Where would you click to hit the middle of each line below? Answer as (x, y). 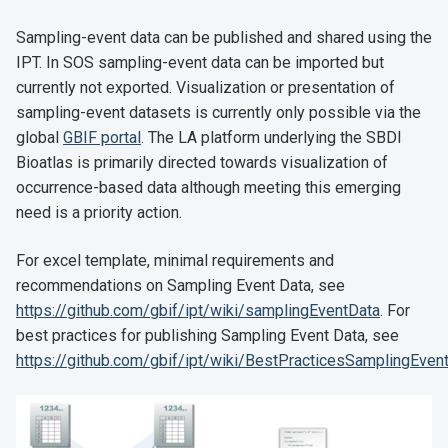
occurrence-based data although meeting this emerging (208, 187)
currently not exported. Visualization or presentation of (205, 87)
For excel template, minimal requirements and (175, 260)
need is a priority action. (99, 212)
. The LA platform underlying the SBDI (271, 137)
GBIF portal (102, 137)
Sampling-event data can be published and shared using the (224, 37)
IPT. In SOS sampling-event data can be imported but (200, 62)
